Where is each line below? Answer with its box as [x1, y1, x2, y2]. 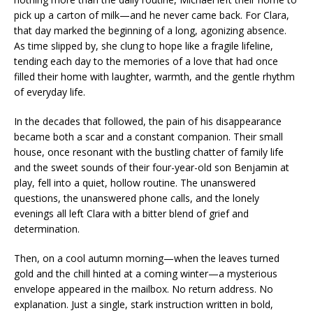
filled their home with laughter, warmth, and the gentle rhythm [14, 70, 295, 83]
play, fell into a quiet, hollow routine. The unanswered [14, 176, 256, 189]
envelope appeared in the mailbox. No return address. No [14, 282, 273, 296]
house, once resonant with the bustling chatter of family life [14, 145, 284, 159]
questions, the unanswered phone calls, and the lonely [14, 191, 259, 205]
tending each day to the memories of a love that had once [14, 54, 278, 68]
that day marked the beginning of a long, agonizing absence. [14, 24, 286, 37]
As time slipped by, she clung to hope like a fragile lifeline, [14, 39, 273, 52]
